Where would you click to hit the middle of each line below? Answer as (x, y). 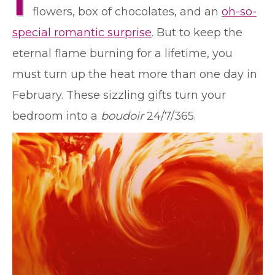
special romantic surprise (82, 33)
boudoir (122, 116)
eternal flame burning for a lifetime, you (122, 53)
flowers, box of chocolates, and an (127, 12)
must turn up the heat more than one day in (135, 74)
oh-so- (239, 12)
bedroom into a (56, 116)
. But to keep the (197, 33)
